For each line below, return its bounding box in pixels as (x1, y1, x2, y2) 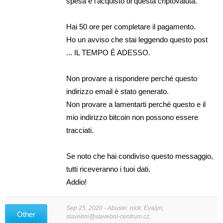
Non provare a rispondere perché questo (66, 74, 198, 83)
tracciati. (66, 126, 94, 134)
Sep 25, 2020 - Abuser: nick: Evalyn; (66, 204, 164, 212)
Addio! (66, 178, 87, 186)
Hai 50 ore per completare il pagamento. (66, 22, 196, 31)
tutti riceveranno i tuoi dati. (66, 165, 151, 173)
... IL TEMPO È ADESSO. (66, 48, 151, 57)
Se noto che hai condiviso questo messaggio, (66, 152, 214, 160)
